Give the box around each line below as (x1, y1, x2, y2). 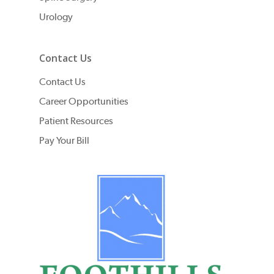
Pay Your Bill (39, 135, 89, 146)
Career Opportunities (39, 95, 128, 107)
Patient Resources (39, 115, 113, 127)
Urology (39, 11, 73, 23)
